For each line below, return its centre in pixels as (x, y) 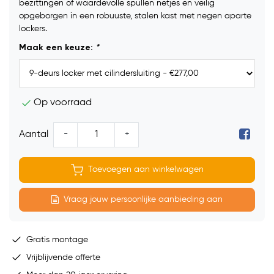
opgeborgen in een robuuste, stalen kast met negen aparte (135, 16)
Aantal (34, 135)
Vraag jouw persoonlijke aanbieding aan (143, 199)
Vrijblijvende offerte (62, 257)
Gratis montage (56, 239)
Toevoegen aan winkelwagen (146, 170)
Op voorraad (63, 103)
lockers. (33, 29)
